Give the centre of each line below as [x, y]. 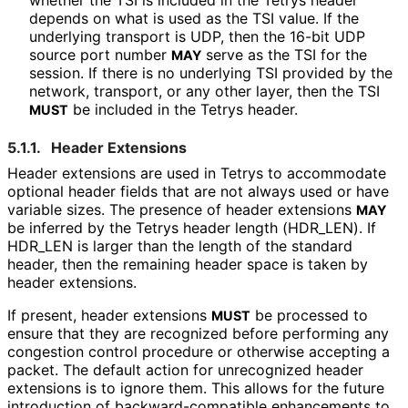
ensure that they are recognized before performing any [198, 334]
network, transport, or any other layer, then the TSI [204, 92]
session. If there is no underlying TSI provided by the [211, 73]
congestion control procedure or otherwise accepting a [199, 352]
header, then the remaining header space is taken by [188, 265]
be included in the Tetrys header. [183, 110]
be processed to [309, 316]
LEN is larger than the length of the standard [199, 246]
